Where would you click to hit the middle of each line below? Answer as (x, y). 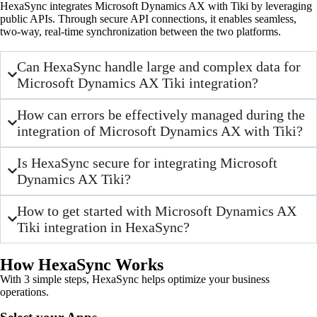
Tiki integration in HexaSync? (104, 227)
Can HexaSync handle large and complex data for (159, 66)
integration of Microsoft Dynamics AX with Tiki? (160, 131)
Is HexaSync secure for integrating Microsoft (148, 162)
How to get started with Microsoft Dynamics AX (157, 211)
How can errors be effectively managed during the (161, 114)
